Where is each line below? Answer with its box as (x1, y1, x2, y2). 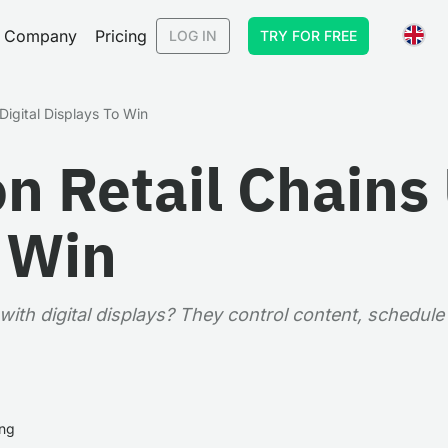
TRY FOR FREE (260, 27, 357, 44)
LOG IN (169, 27, 217, 44)
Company (4, 26, 77, 46)
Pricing (95, 26, 147, 46)
